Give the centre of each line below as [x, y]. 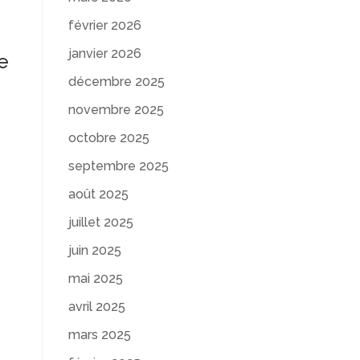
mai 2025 [95, 278]
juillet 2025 [100, 222]
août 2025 [98, 194]
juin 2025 [94, 250]
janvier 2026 [104, 53]
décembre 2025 [116, 82]
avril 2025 [96, 307]
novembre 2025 [116, 110]
